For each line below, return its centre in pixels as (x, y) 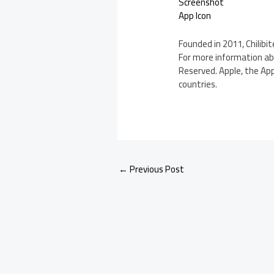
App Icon (195, 16)
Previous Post (156, 169)
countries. (198, 84)
